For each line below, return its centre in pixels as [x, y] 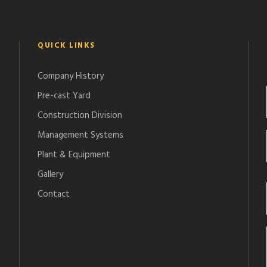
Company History [71, 76]
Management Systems [81, 135]
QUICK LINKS [66, 45]
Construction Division [80, 115]
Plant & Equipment [74, 155]
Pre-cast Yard [64, 96]
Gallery [51, 174]
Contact [54, 194]
